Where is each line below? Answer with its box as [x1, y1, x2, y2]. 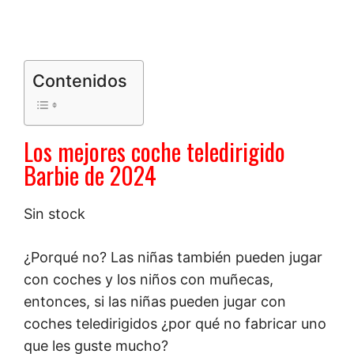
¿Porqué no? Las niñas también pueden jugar [24, 248, 322, 265]
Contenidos [32, 70, 127, 91]
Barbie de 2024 [24, 156, 156, 193]
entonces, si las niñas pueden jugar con [24, 292, 286, 310]
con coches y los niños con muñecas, [24, 270, 273, 288]
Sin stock [24, 205, 85, 222]
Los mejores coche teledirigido [24, 133, 285, 169]
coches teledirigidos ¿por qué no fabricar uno [24, 314, 326, 332]
